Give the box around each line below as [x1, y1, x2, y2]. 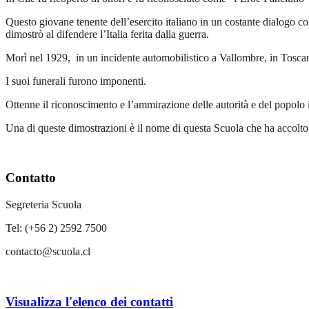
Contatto [6, 170, 56, 186]
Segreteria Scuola [6, 199, 81, 211]
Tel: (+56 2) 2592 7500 [6, 222, 107, 235]
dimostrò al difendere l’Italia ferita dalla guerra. [6, 28, 209, 40]
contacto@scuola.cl [6, 246, 90, 258]
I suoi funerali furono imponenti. [6, 74, 146, 87]
